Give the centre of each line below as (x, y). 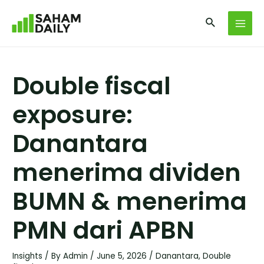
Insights (28, 256)
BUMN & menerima (130, 202)
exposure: (73, 115)
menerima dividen (127, 173)
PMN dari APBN (104, 230)
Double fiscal (92, 86)
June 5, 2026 (123, 256)
